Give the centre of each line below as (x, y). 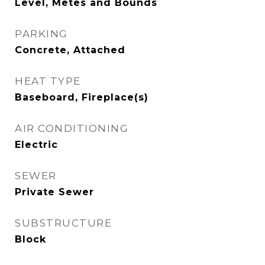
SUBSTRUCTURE (63, 223)
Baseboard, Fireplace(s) (82, 97)
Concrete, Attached (70, 50)
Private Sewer (54, 192)
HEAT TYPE (48, 81)
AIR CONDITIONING (72, 128)
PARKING (41, 34)
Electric (36, 145)
